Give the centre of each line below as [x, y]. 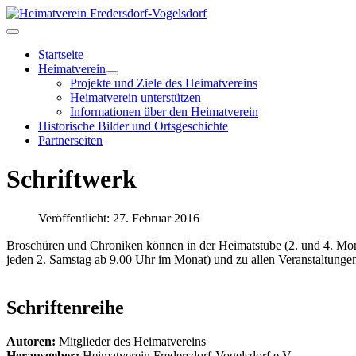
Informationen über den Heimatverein [164, 112]
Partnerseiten [70, 140]
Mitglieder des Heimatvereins [131, 341]
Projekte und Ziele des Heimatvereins [164, 83]
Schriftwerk [72, 179]
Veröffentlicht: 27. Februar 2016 [119, 218]
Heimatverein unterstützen [135, 97]
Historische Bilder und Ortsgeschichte [133, 126]
